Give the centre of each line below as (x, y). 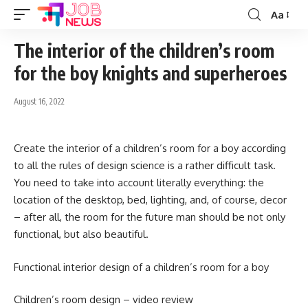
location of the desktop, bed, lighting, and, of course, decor (150, 200)
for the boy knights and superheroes (150, 73)
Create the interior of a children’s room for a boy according (150, 148)
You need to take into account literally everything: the (139, 183)
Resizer (287, 39)
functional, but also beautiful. (81, 234)
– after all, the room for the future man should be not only (150, 217)
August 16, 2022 (39, 101)
